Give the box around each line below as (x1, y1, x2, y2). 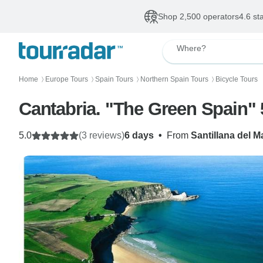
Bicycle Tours (215, 75, 258, 83)
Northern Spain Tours (140, 75, 208, 83)
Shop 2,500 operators (157, 12, 239, 21)
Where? (177, 43, 206, 53)
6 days (124, 130, 154, 140)
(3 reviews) (79, 130, 124, 140)
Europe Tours (45, 75, 88, 83)
